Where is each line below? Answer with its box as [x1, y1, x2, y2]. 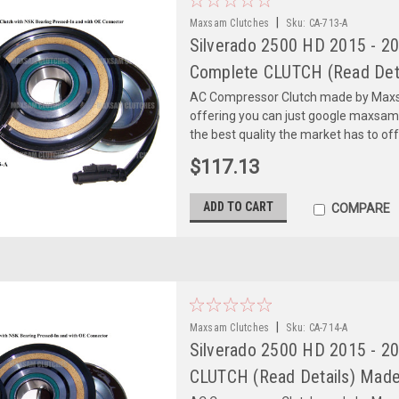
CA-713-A [308, 16, 348, 29]
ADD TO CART [202, 199, 273, 214]
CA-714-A [308, 321, 348, 334]
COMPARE [330, 200, 390, 216]
